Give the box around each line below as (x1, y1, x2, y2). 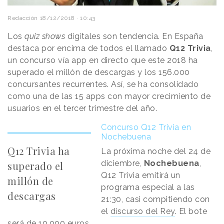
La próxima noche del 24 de (101, 146, 211, 156)
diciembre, (101, 158, 144, 168)
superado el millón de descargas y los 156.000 (7, 67, 190, 77)
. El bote (174, 206, 207, 216)
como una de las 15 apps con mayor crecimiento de (7, 91, 210, 101)
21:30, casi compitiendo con (101, 194, 210, 204)
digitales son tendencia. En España (67, 31, 203, 41)
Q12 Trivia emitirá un (101, 170, 180, 180)
